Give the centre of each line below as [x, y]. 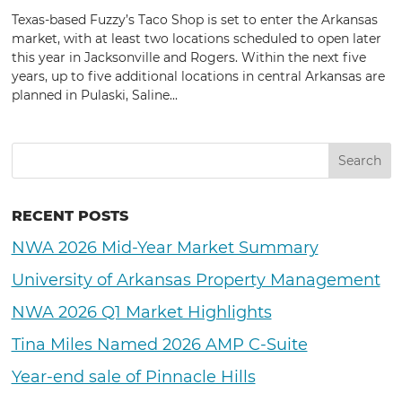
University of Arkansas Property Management [196, 280]
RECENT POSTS [70, 216]
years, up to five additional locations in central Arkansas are [198, 76]
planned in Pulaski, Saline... [94, 95]
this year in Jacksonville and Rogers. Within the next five [188, 57]
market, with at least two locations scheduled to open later [196, 39]
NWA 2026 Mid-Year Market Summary [165, 248]
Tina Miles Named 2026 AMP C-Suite [159, 345]
